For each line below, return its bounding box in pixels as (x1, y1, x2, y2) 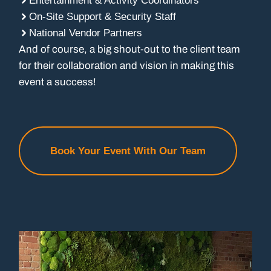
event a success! (19, 76, 97, 88)
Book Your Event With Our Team (50, 145, 206, 157)
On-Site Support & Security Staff (29, 10, 177, 22)
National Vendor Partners (29, 27, 143, 39)
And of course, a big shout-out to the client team (19, 43, 241, 55)
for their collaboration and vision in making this (19, 59, 235, 71)
